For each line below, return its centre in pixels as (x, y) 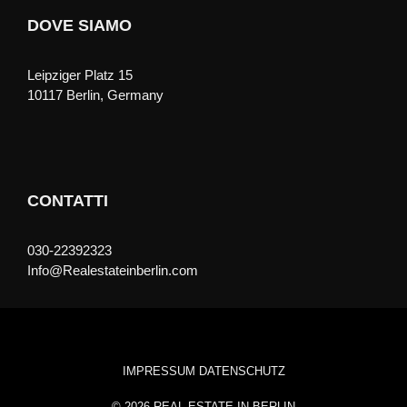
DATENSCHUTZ (242, 371)
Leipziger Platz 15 (80, 75)
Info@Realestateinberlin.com (113, 270)
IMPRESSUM (159, 371)
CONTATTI (68, 201)
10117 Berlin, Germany (95, 95)
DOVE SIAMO (79, 25)
